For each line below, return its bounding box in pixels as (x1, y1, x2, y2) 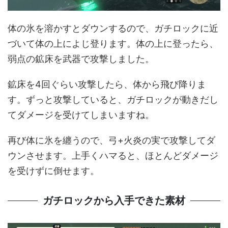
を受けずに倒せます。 (8, 165, 99, 176)
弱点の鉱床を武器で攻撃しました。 (8, 53, 154, 64)
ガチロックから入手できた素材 (43, 194, 185, 206)
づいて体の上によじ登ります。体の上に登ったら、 (8, 38, 218, 49)
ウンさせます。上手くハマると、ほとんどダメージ (8, 150, 218, 161)
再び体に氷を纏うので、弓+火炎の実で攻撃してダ (8, 134, 215, 146)
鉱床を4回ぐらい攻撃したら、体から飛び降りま (8, 78, 206, 90)
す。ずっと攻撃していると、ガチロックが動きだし (8, 94, 218, 105)
